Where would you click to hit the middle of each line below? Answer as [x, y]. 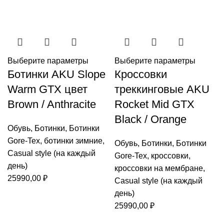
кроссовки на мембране [159, 168]
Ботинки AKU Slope [56, 74]
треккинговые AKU [162, 89]
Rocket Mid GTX [154, 104]
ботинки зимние [73, 141]
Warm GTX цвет [47, 89]
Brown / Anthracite [52, 104]
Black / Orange [150, 119]
